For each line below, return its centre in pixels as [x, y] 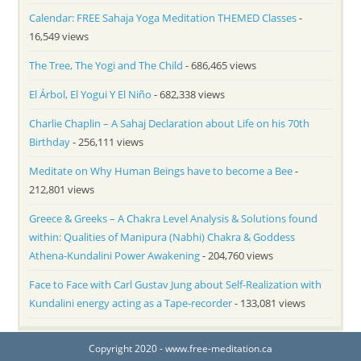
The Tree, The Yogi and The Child [106, 66]
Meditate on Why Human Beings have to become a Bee [161, 171]
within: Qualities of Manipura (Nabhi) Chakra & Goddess [162, 237]
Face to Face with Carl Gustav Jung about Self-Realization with [176, 285]
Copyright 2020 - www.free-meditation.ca [180, 349]
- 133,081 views [269, 303]
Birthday [50, 142]
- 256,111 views [107, 142]
